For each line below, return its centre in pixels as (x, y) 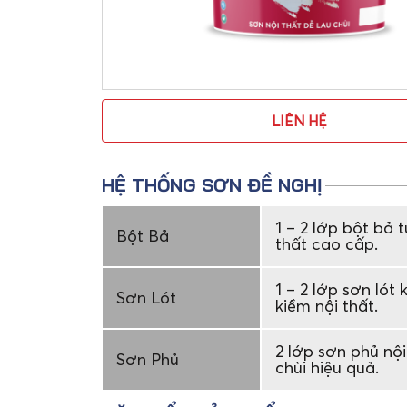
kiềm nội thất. (326, 306)
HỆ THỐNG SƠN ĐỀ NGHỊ (212, 185)
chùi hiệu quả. (327, 367)
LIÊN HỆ (299, 121)
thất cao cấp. (326, 244)
